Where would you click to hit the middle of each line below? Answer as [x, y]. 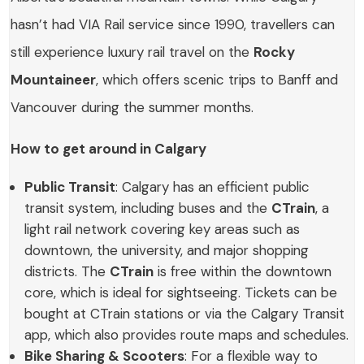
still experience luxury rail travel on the [132, 52]
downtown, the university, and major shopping [167, 251]
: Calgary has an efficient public [213, 187]
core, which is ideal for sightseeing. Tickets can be [181, 293]
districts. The [67, 272]
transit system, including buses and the [148, 208]
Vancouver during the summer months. [132, 108]
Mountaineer [54, 80]
